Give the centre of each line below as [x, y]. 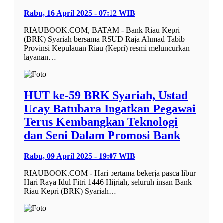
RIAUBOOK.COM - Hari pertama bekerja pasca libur [110, 173]
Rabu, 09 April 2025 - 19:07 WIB [80, 156]
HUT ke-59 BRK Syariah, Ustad [106, 95]
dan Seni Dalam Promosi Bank [102, 135]
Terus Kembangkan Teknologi [101, 122]
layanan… [40, 57]
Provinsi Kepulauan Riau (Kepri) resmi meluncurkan [107, 48]
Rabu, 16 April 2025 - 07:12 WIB [80, 13]
